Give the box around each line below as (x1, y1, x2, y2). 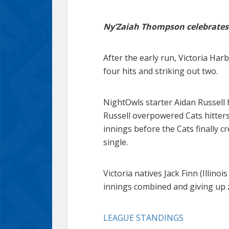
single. (103, 136, 128, 148)
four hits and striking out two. (103, 65, 218, 77)
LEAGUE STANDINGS (103, 212, 186, 224)
